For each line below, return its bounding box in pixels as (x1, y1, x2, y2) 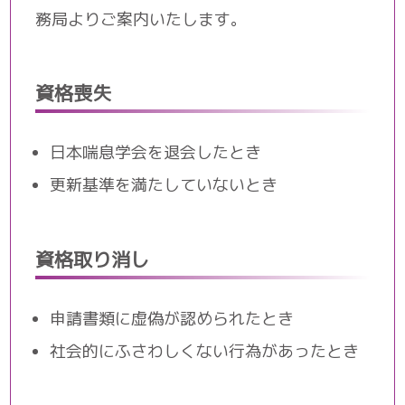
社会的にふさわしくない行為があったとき (50, 339, 360, 363)
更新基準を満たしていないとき (50, 174, 278, 197)
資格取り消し (35, 245, 150, 273)
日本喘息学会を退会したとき (50, 141, 262, 165)
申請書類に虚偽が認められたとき (50, 306, 295, 330)
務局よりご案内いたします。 (35, 7, 248, 31)
